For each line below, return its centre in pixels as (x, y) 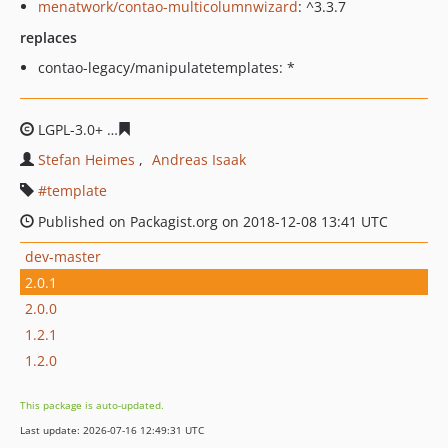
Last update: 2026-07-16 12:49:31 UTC (112, 430)
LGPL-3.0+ (70, 129)
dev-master (63, 256)
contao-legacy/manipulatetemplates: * (166, 67)
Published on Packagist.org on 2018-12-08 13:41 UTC (211, 221)
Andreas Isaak (199, 159)
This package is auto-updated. (92, 405)
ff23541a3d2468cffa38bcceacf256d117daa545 (284, 129)
